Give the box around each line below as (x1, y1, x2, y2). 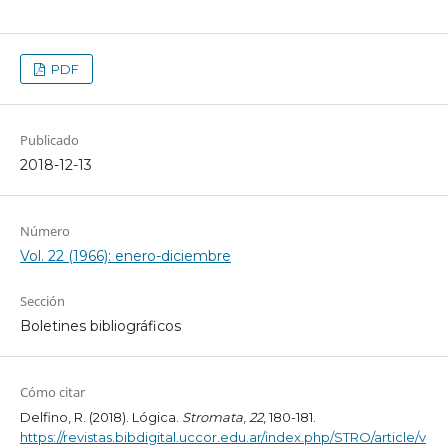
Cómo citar (19, 383, 85, 402)
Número (19, 222, 70, 241)
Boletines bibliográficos (19, 317, 181, 336)
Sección (19, 292, 65, 311)
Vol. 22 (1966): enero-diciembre (19, 247, 231, 266)
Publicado (19, 131, 79, 150)
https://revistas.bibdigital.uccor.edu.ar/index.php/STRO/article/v (19, 429, 426, 446)
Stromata (181, 409, 243, 426)
